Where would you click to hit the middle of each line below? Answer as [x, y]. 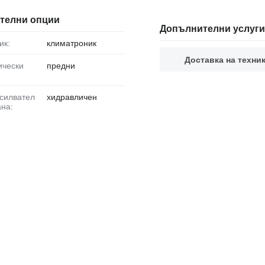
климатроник [71, 43]
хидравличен [72, 97]
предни [61, 65]
